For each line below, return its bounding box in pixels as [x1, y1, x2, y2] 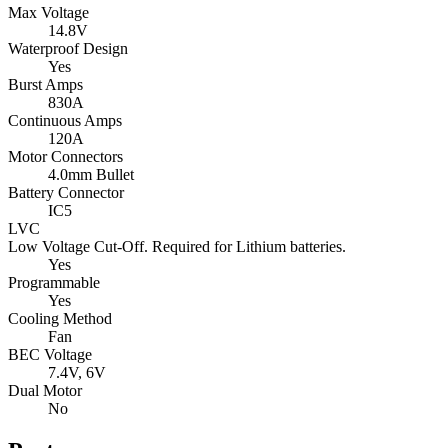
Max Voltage [8, 4, 89, 22]
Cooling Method [8, 310, 112, 328]
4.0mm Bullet [48, 166, 134, 184]
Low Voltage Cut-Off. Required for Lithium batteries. [8, 238, 346, 256]
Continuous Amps [8, 112, 122, 130]
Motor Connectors [8, 148, 123, 166]
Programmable [8, 274, 100, 292]
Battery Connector [8, 184, 124, 202]
